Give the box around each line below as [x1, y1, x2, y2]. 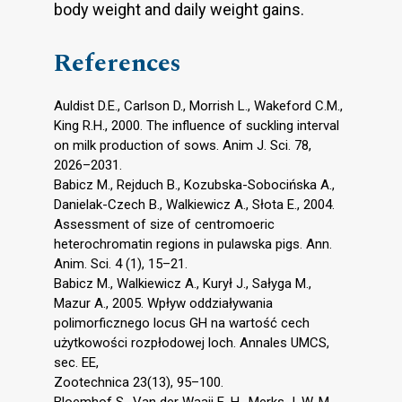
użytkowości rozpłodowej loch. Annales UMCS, [54, 334, 329, 351]
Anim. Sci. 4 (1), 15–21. [54, 255, 188, 272]
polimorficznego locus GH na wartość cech [54, 314, 310, 331]
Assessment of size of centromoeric [54, 215, 275, 232]
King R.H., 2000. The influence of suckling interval [54, 117, 339, 134]
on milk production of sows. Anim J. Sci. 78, [54, 136, 311, 153]
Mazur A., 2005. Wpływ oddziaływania [54, 294, 273, 311]
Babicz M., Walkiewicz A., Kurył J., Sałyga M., [54, 275, 311, 292]
